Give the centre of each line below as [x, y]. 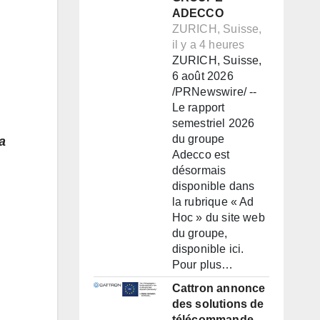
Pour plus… [202, 265]
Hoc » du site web [218, 218]
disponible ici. [208, 249]
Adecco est [201, 155]
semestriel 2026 [213, 124]
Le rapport [198, 108]
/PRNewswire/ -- [214, 92]
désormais [199, 171]
